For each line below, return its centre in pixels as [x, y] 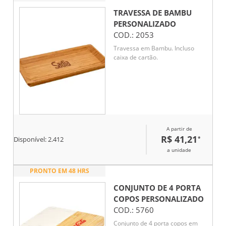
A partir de [179, 129]
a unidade [179, 150]
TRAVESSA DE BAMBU [153, 13]
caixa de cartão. [136, 57]
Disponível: [31, 139]
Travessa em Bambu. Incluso [154, 48]
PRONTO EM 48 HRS [60, 171]
